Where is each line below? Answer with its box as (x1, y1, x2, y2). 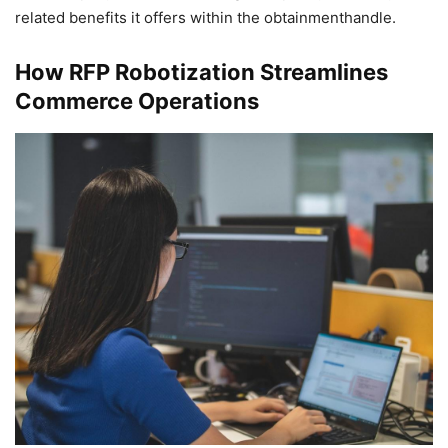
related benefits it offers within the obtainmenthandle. (15, 8, 396, 28)
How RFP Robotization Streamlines (15, 59, 388, 86)
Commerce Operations (15, 88, 259, 115)
